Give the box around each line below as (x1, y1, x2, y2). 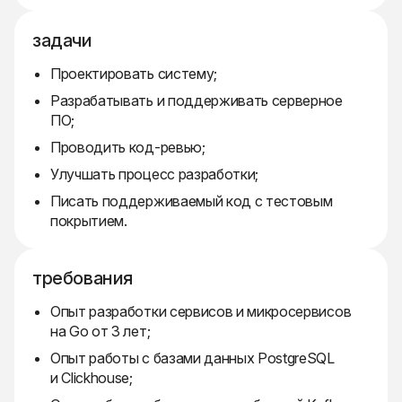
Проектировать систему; (50, 65, 217, 83)
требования (32, 267, 133, 290)
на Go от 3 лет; (50, 322, 151, 341)
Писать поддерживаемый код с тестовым (50, 192, 333, 211)
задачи (32, 30, 92, 52)
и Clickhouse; (50, 369, 133, 388)
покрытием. (50, 212, 127, 231)
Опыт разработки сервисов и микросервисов (50, 302, 352, 321)
